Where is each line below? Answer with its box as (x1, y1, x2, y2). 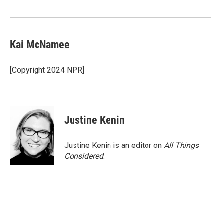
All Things (164, 141, 199, 150)
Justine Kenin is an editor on (64, 141, 164, 150)
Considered (64, 151, 103, 161)
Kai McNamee (10, 38, 70, 51)
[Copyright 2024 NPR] (10, 65, 84, 74)
